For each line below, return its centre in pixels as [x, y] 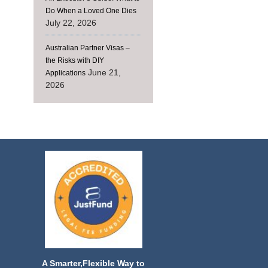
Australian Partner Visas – [88, 48]
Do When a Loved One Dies [91, 11]
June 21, [104, 72]
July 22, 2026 [71, 23]
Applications [66, 73]
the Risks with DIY [75, 60]
